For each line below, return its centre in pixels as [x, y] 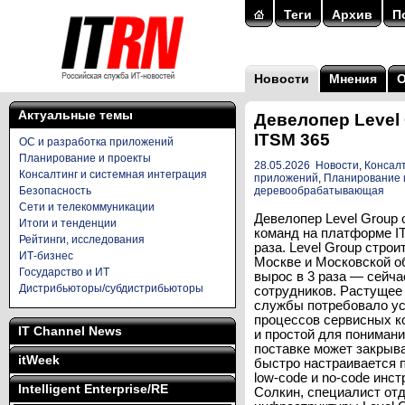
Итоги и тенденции [68, 223]
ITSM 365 [292, 140]
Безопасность [55, 191]
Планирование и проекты [85, 158]
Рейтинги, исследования [82, 240]
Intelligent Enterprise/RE [93, 389]
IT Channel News [70, 331]
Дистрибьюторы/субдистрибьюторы [111, 288]
